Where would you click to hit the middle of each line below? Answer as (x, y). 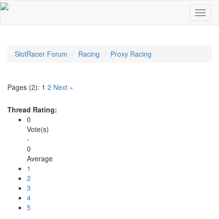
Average (40, 158)
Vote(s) (38, 129)
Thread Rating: (32, 109)
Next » (63, 87)
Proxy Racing (131, 54)
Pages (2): (23, 87)
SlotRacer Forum (41, 54)
